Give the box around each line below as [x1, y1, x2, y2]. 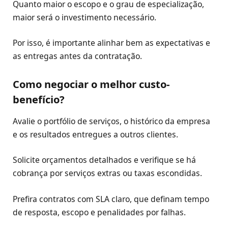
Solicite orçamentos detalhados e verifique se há [13, 154, 196, 166]
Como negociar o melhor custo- [13, 77, 169, 92]
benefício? [13, 92, 65, 107]
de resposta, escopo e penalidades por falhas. [13, 206, 186, 218]
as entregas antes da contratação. [13, 50, 142, 62]
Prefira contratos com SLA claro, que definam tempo [13, 193, 209, 205]
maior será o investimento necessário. [13, 11, 156, 23]
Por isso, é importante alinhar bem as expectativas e [13, 37, 210, 48]
